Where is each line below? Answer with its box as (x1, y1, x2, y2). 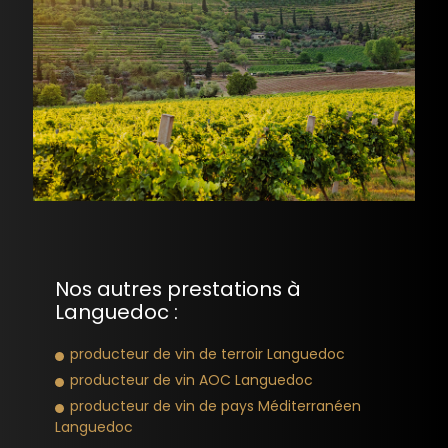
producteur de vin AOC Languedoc (70, 369, 313, 390)
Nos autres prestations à (55, 274, 301, 303)
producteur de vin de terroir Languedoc (70, 343, 345, 364)
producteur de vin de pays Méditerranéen (70, 395, 361, 416)
